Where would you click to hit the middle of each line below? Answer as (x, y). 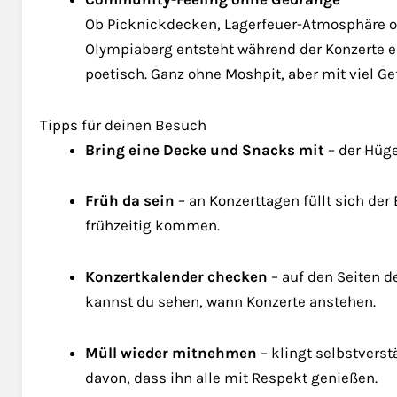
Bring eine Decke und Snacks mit (205, 149)
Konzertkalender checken (176, 276)
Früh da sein (130, 201)
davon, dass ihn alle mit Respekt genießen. (231, 377)
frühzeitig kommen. (152, 226)
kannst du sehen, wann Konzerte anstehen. (230, 301)
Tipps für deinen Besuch (123, 125)
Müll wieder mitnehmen (171, 352)
